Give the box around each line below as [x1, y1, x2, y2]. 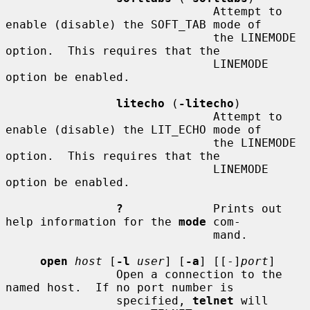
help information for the [6, 215, 179, 228]
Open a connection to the [6, 267, 116, 281]
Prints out [123, 201, 282, 215]
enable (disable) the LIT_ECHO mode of [6, 122, 262, 136]
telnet [192, 293, 234, 307]
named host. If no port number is [6, 280, 234, 294]
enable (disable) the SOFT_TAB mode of [6, 17, 262, 31]
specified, [116, 293, 192, 307]
